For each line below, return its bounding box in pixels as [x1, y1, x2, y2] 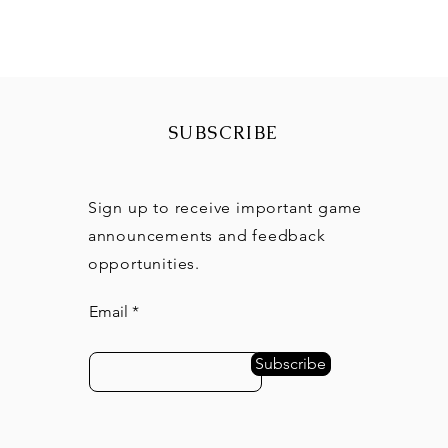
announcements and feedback [87, 226, 326, 246]
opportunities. [87, 254, 200, 274]
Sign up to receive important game [87, 198, 363, 218]
